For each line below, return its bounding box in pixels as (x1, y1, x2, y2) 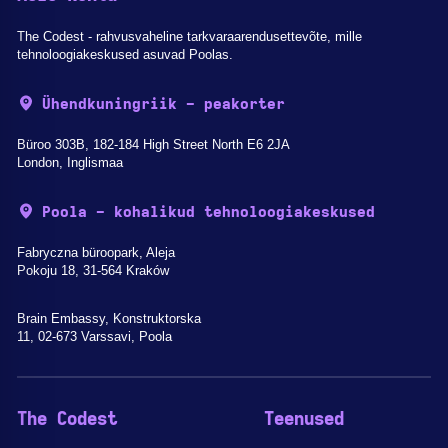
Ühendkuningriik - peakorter (42, 96, 285, 112)
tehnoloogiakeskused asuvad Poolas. (17, 46, 233, 62)
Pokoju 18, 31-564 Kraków (17, 262, 169, 278)
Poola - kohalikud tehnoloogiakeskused (42, 204, 375, 220)
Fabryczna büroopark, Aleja (17, 244, 175, 260)
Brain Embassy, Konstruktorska (17, 310, 201, 326)
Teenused (264, 410, 344, 429)
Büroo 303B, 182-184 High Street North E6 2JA (17, 136, 290, 152)
